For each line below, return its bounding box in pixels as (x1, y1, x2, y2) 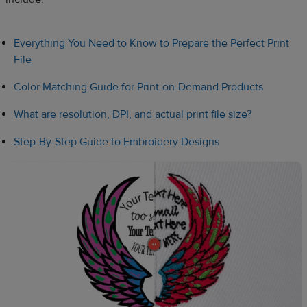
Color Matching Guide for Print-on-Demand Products (14, 80, 263, 95)
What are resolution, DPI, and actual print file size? (14, 108, 251, 122)
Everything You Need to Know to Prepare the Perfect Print (14, 36, 289, 51)
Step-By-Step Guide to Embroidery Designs (14, 135, 219, 149)
